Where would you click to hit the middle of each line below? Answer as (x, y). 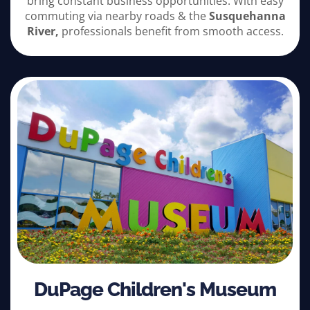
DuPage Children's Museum (155, 289)
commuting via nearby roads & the (117, 16)
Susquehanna (247, 16)
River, (43, 31)
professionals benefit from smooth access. (171, 31)
